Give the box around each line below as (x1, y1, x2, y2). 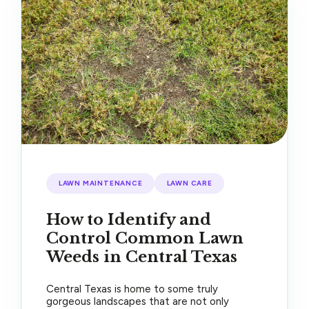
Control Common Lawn (46, 228, 244, 248)
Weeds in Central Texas (46, 247, 238, 266)
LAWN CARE (166, 178, 212, 188)
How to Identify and (46, 210, 212, 229)
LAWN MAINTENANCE (58, 178, 143, 188)
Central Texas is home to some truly (46, 283, 219, 296)
